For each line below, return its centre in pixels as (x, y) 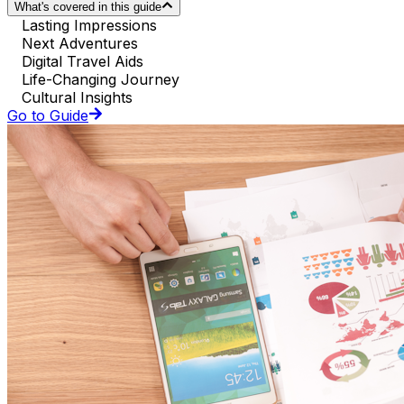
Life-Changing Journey (101, 80)
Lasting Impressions (89, 26)
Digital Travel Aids (83, 62)
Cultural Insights (77, 98)
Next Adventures (80, 44)
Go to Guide (48, 116)
